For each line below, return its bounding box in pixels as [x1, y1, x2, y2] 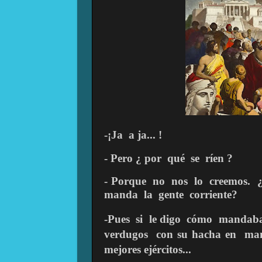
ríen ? [205, 151, 233, 164]
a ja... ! [129, 128, 162, 141]
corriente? [189, 188, 237, 201]
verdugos [104, 228, 148, 241]
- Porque [104, 175, 146, 188]
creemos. [209, 175, 251, 188]
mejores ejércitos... [104, 243, 191, 256]
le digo [149, 213, 181, 226]
